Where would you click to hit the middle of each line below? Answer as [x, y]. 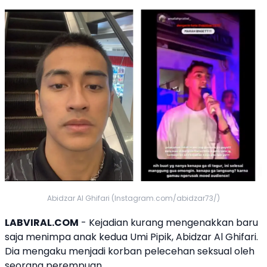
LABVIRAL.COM [42, 223]
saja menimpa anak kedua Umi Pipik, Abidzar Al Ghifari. [131, 237]
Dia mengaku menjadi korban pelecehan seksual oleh [130, 251]
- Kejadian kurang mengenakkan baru [168, 223]
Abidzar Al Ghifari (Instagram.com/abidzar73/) [133, 198]
